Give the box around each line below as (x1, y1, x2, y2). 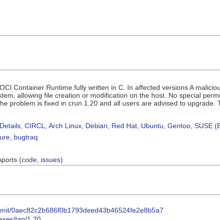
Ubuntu (141, 121, 164, 130)
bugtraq (14, 133, 38, 141)
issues (41, 155, 60, 164)
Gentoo (167, 121, 191, 130)
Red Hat (111, 121, 137, 130)
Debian (85, 121, 108, 130)
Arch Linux (49, 121, 82, 130)
